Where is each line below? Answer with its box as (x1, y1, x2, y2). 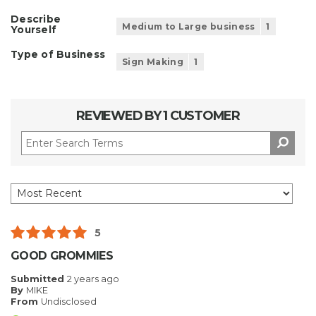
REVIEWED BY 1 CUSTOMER (76, 108, 240, 124)
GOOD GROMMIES (11, 249, 114, 263)
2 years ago (67, 274, 119, 285)
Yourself (11, 24, 56, 36)
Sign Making (122, 56, 183, 68)
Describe (11, 13, 61, 25)
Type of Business (11, 49, 105, 61)
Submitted (11, 274, 67, 285)
